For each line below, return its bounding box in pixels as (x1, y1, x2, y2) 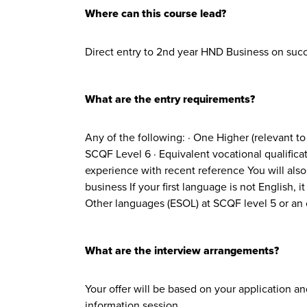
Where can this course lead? (85, 5, 226, 21)
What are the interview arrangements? (85, 243, 279, 258)
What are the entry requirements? (85, 91, 255, 107)
